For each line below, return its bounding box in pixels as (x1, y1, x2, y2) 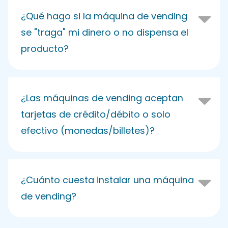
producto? (21, 42, 69, 55)
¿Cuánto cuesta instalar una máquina (21, 173, 194, 186)
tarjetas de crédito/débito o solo (21, 107, 170, 121)
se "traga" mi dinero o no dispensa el (21, 25, 188, 39)
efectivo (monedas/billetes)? (21, 124, 155, 137)
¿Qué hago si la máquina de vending (21, 9, 187, 22)
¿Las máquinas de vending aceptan (21, 91, 183, 104)
